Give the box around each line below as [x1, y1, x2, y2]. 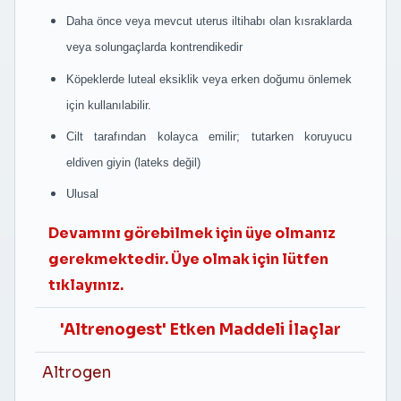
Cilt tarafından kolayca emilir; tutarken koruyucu [65, 130, 353, 144]
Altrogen [42, 363, 112, 383]
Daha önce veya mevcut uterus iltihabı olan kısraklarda [65, 14, 353, 29]
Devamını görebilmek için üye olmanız [48, 224, 337, 243]
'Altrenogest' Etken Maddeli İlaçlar [59, 320, 341, 340]
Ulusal [65, 187, 98, 201]
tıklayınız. [48, 276, 124, 295]
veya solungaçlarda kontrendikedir [65, 40, 243, 55]
